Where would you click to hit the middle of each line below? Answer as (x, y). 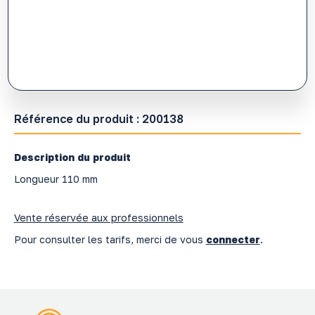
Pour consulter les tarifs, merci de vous (110, 239)
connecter (233, 239)
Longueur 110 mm (56, 179)
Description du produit (72, 157)
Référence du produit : (78, 118)
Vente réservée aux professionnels (98, 217)
